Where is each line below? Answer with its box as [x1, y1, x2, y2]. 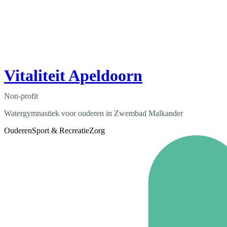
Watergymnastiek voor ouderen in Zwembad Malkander [4, 109, 183, 118]
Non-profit [4, 92, 38, 101]
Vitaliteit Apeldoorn [4, 66, 142, 85]
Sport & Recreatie [32, 126, 89, 135]
